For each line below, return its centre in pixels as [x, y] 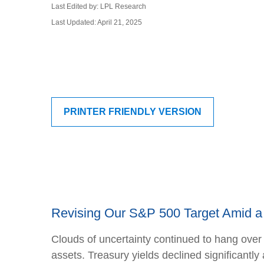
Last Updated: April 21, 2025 [97, 22]
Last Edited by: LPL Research [99, 6]
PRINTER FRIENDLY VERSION [133, 112]
